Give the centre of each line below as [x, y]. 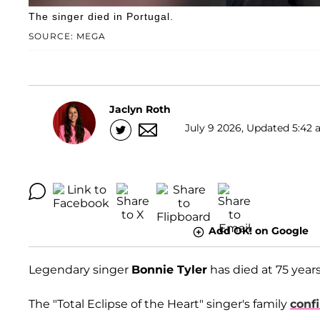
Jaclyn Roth [140, 109]
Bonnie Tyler [169, 269]
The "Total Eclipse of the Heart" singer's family [159, 304]
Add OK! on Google [258, 231]
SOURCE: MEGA [67, 36]
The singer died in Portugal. [101, 17]
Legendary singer [80, 269]
